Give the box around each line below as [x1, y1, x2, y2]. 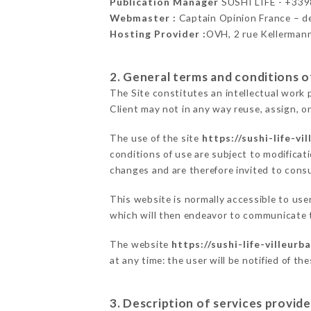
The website [109, 238, 171, 251]
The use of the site [109, 132, 202, 144]
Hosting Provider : [109, 27, 206, 40]
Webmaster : [109, 11, 176, 24]
